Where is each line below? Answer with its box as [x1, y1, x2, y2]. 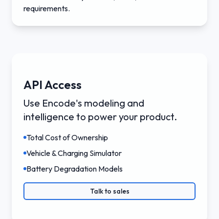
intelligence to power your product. [23, 110, 177, 123]
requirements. [23, 3, 70, 13]
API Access [23, 77, 82, 92]
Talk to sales [89, 186, 130, 196]
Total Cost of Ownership [26, 132, 108, 142]
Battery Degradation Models [26, 163, 123, 174]
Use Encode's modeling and [23, 96, 144, 109]
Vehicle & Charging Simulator [26, 148, 122, 158]
